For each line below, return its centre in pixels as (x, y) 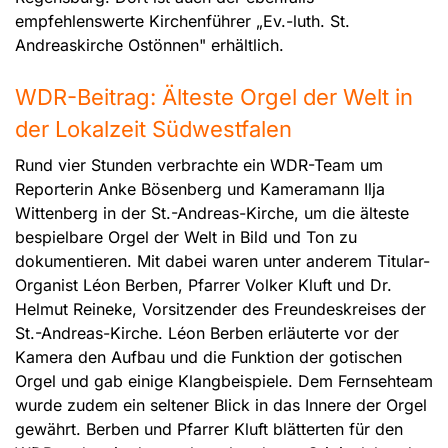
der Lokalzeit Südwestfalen (153, 129)
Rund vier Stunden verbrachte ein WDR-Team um (199, 165)
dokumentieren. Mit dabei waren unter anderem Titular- (222, 261)
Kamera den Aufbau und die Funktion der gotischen (208, 357)
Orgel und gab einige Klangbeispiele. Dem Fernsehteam (224, 381)
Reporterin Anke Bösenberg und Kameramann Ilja (200, 189)
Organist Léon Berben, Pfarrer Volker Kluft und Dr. (203, 285)
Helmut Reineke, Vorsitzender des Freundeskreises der (220, 309)
